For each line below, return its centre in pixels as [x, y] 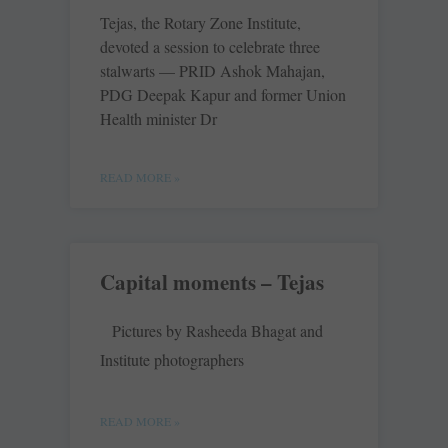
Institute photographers [172, 360]
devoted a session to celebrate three [210, 47]
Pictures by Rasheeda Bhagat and [217, 331]
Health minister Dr [158, 119]
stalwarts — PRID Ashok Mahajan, [212, 71]
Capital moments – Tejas [212, 282]
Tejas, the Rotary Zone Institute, [200, 23]
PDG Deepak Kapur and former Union [223, 95]
